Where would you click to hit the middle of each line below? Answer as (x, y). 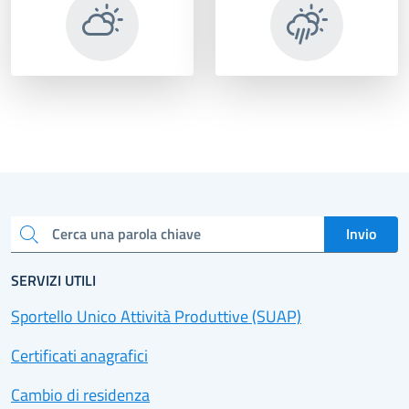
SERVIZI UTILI (53, 280)
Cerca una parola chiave (24, 241)
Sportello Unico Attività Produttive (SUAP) (156, 316)
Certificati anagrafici (79, 355)
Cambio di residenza (80, 394)
